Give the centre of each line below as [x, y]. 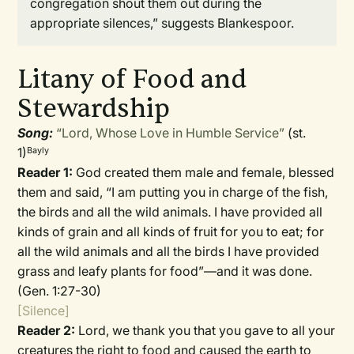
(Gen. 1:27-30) [60, 291]
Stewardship [94, 109]
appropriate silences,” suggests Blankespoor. [162, 23]
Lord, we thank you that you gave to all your [205, 330]
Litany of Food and [132, 79]
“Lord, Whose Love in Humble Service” [171, 133]
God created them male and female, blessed [205, 172]
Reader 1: [47, 172]
